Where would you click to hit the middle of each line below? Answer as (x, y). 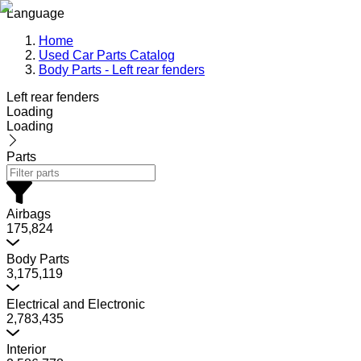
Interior (26, 349)
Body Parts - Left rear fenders (122, 70)
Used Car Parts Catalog (107, 55)
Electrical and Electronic (76, 304)
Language (35, 13)
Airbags (29, 214)
